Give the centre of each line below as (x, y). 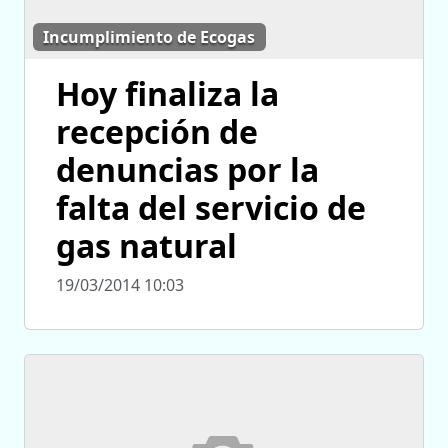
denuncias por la (187, 169)
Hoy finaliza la (167, 93)
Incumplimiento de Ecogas (149, 37)
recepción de (157, 131)
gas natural (146, 245)
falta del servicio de (211, 207)
